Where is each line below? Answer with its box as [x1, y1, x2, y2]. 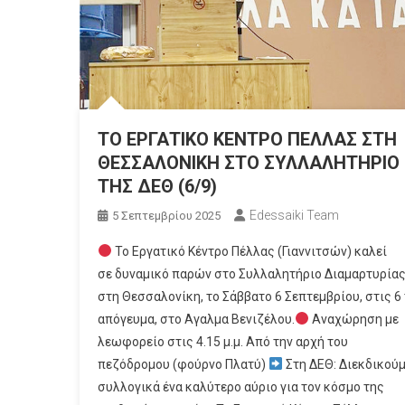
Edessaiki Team [249, 208, 339, 223]
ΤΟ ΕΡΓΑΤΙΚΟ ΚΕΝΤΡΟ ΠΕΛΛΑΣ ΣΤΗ [97, 128, 397, 151]
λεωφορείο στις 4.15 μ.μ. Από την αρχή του [97, 334, 348, 350]
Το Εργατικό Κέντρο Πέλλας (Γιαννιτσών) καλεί [111, 244, 387, 259]
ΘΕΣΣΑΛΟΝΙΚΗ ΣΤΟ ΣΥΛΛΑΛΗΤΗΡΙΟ [97, 152, 400, 174]
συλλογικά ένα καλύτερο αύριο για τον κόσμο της [97, 380, 384, 395]
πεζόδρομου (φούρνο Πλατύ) [97, 357, 268, 372]
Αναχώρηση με [308, 312, 399, 327]
